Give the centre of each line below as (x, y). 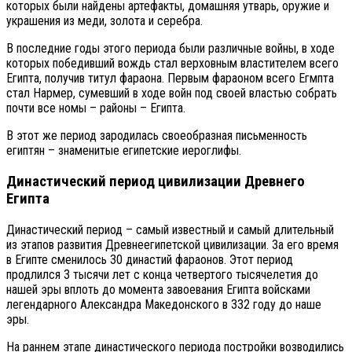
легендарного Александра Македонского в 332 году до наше (164, 304)
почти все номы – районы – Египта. (96, 108)
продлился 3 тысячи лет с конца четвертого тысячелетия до (162, 274)
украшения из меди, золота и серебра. (104, 21)
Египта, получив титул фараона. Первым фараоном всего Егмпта (170, 79)
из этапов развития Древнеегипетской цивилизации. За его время (172, 244)
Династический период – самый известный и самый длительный (170, 229)
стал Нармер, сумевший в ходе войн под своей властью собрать (172, 93)
